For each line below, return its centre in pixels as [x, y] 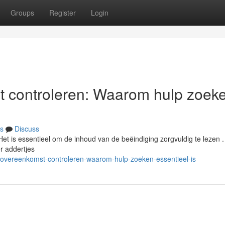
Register [63, 13]
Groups [22, 13]
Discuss [27, 129]
